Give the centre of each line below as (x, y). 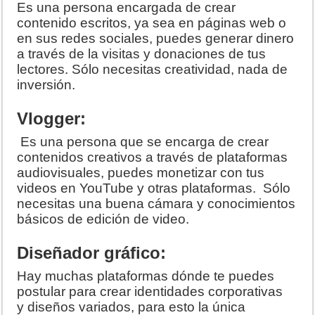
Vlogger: (52, 119)
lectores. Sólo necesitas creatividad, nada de (153, 70)
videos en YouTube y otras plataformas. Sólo (154, 188)
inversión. (46, 85)
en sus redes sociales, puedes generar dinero (156, 39)
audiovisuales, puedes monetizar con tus (141, 173)
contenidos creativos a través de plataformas (153, 157)
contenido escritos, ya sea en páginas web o (152, 23)
